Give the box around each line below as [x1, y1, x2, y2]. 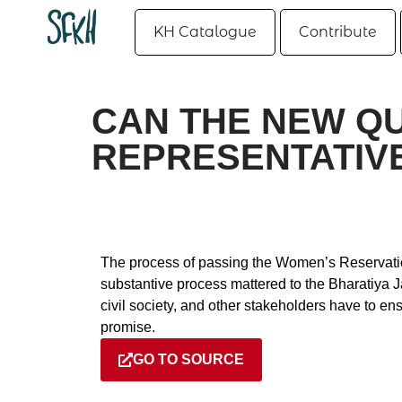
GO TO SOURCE [133, 352, 244, 367]
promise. [100, 319, 155, 335]
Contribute [299, 23, 377, 40]
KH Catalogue [153, 23, 257, 40]
